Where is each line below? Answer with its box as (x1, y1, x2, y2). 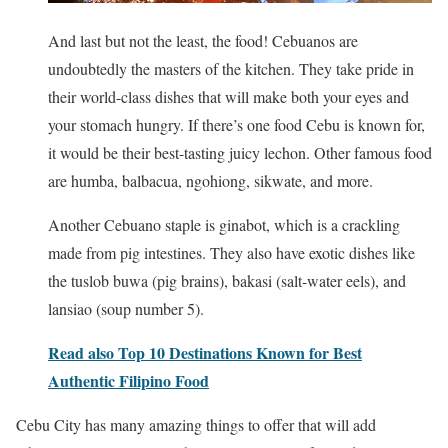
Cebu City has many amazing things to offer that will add (16, 414, 376, 436)
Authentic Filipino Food (48, 369, 209, 393)
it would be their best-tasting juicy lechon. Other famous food (48, 142, 432, 164)
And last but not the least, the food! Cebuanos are (48, 30, 358, 52)
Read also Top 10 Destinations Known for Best (48, 341, 362, 365)
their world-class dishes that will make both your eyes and (48, 86, 409, 108)
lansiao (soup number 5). (48, 298, 204, 320)
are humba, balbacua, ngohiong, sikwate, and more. (48, 170, 373, 192)
